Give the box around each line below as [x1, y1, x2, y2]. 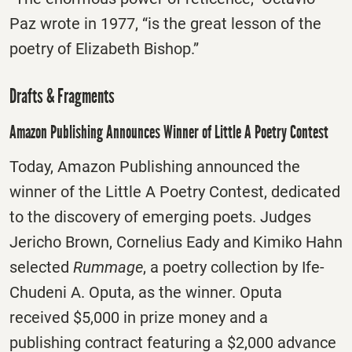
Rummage [73, 258, 143, 277]
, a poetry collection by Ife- [143, 258, 324, 277]
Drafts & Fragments [9, 83, 115, 108]
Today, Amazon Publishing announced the [9, 157, 300, 177]
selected [9, 258, 73, 277]
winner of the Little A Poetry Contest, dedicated [9, 182, 340, 202]
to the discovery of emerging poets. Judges [9, 207, 311, 227]
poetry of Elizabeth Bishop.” [9, 38, 199, 58]
